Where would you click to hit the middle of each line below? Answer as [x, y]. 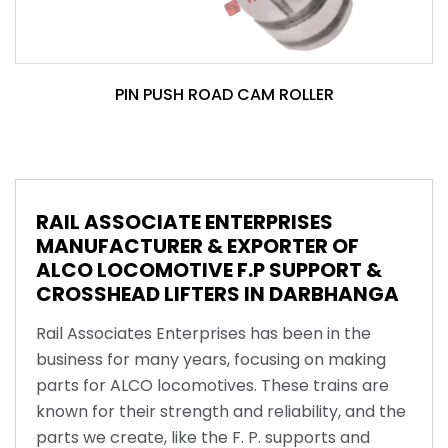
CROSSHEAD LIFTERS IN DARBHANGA [217, 293]
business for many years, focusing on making [211, 359]
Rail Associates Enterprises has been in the [203, 333]
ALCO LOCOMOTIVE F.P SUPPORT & [209, 269]
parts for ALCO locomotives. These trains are [212, 385]
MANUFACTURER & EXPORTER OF [197, 245]
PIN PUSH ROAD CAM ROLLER [224, 94]
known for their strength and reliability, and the [221, 411]
